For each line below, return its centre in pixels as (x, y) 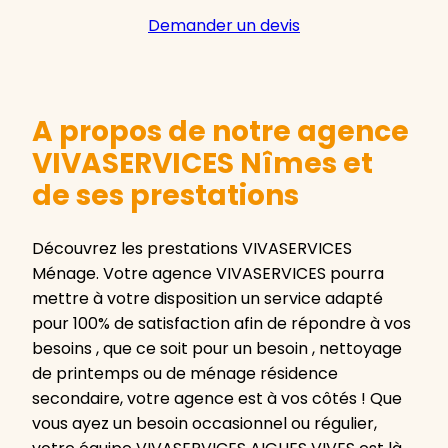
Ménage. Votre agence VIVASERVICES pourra (208, 274)
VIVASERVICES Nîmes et (202, 164)
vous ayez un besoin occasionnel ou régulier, (204, 424)
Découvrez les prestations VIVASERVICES (192, 249)
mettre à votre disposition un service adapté (207, 299)
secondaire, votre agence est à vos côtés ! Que (217, 399)
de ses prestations (165, 196)
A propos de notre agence (220, 132)
